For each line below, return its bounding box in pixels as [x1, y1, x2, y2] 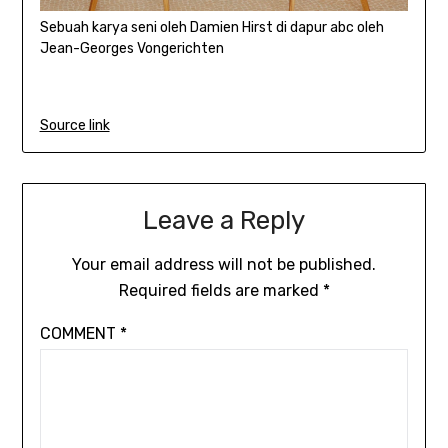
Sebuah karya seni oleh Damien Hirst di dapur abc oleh [39, 18, 384, 36]
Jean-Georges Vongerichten [39, 39, 224, 57]
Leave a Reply [143, 204, 305, 236]
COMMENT [39, 323, 120, 343]
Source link [39, 116, 110, 134]
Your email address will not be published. [72, 254, 376, 274]
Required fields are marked [118, 280, 323, 300]
